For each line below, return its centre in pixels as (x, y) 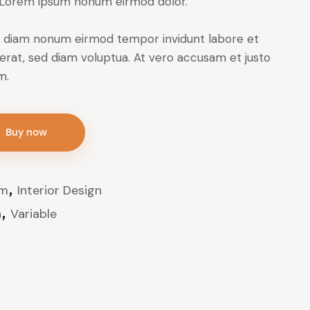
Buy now (27, 133)
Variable (34, 214)
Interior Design (60, 190)
